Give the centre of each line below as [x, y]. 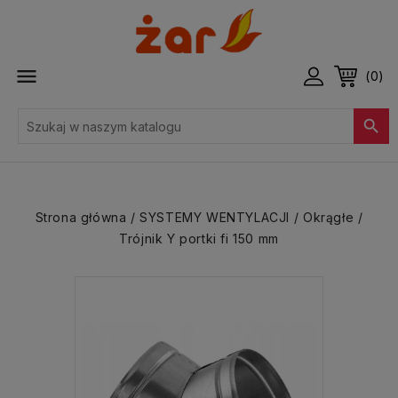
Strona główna [81, 217]
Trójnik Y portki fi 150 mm [199, 239]
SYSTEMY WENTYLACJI [215, 217]
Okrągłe [328, 217]
